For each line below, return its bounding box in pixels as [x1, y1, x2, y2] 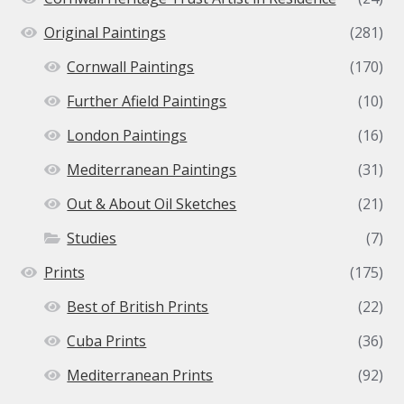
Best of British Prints [67, 297, 209, 317]
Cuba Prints [67, 331, 147, 352]
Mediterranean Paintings [67, 160, 237, 180]
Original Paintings [43, 23, 166, 43]
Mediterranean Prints [67, 365, 214, 386]
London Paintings [67, 125, 188, 146]
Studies [67, 228, 117, 249]
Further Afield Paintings [67, 91, 227, 112]
